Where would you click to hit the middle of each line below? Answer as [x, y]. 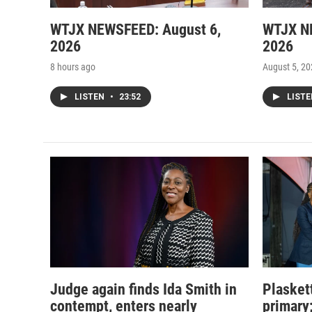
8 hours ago [73, 67]
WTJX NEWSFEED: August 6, [135, 29]
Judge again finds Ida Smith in [143, 289]
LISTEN [91, 96]
